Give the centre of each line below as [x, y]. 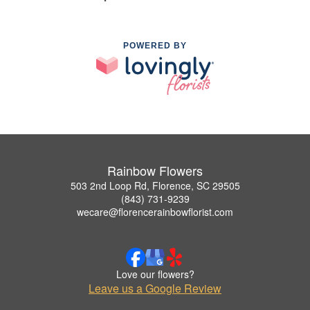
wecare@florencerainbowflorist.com [155, 211]
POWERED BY [155, 45]
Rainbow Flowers [155, 170]
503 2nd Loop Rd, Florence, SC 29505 [155, 185]
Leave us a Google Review [155, 288]
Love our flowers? [155, 274]
